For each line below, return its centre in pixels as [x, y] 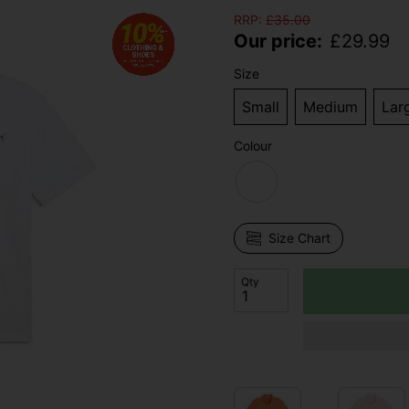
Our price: [278, 42]
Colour [253, 146]
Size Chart [299, 238]
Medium [330, 107]
